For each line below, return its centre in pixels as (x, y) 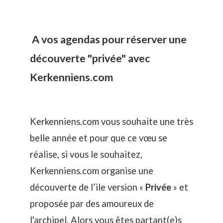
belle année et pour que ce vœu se (99, 138)
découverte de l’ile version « (88, 187)
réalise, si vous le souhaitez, (86, 155)
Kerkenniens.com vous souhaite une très (111, 122)
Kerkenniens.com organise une (92, 171)
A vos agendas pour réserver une (108, 39)
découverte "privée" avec (90, 58)
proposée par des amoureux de (92, 204)
